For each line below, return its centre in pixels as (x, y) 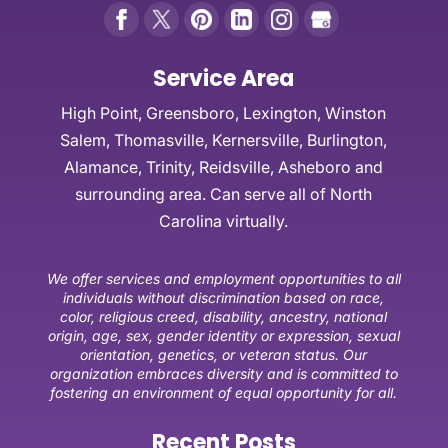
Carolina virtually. (224, 220)
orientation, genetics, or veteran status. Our (224, 354)
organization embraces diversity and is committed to (223, 373)
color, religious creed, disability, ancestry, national (224, 316)
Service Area (224, 78)
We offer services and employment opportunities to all (223, 278)
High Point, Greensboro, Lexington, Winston (224, 112)
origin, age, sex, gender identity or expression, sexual (223, 335)
